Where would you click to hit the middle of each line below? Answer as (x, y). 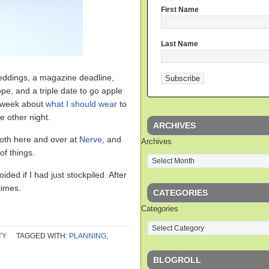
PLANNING (88, 236)
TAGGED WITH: (43, 236)
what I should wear (81, 104)
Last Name (180, 44)
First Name (180, 10)
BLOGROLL (177, 260)
